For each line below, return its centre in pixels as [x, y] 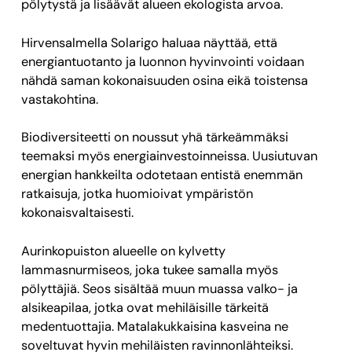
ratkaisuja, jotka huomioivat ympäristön [137, 194]
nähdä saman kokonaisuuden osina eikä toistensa [165, 80]
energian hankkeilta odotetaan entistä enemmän [162, 175]
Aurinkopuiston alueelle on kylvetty [124, 251]
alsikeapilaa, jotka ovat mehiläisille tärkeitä [145, 307]
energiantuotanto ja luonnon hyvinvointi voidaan [163, 61]
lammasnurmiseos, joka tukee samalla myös [150, 269]
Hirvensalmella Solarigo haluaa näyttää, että [150, 42]
